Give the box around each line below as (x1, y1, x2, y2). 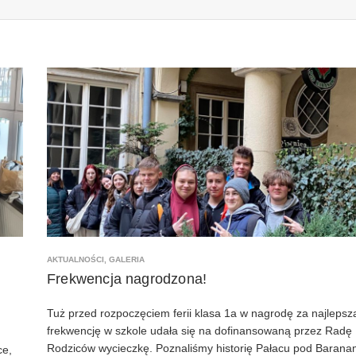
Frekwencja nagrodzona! (47, 270, 207, 287)
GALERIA (109, 254, 145, 264)
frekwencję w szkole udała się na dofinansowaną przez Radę (47, 323, 353, 337)
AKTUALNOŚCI (47, 254, 105, 264)
